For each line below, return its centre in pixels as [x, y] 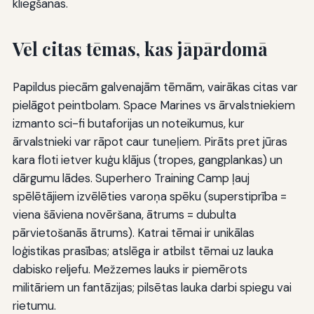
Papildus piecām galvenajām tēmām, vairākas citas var [155, 87]
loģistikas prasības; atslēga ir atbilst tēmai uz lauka [143, 251]
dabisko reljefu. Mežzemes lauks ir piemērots [130, 269]
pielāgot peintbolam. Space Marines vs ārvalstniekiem [153, 105]
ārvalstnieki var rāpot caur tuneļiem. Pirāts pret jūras [150, 142]
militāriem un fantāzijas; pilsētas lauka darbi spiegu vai [152, 288]
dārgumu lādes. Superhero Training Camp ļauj [131, 178]
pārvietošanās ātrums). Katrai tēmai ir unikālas [133, 233]
